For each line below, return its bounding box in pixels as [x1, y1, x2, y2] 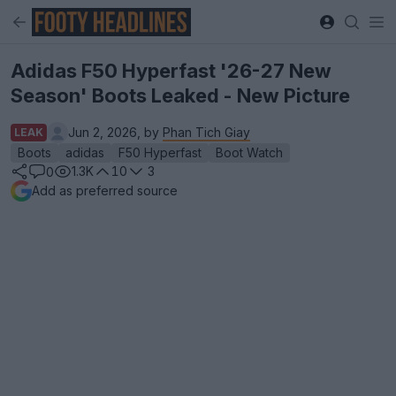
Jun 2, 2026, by [68, 125, 163, 140]
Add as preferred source [32, 183, 178, 198]
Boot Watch [216, 145, 283, 160]
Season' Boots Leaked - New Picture [11, 84, 350, 107]
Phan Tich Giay [163, 125, 250, 140]
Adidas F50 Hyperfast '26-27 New [11, 59, 331, 82]
